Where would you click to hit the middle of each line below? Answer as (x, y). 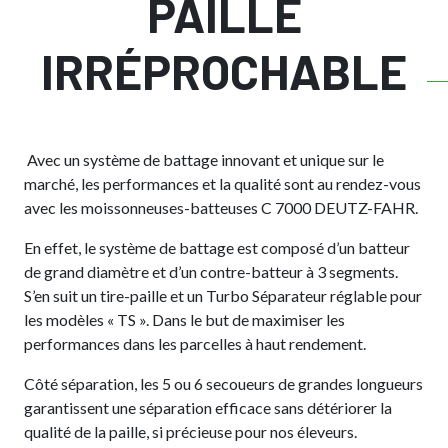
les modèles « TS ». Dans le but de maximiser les (184, 319)
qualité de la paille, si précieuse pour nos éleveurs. (190, 431)
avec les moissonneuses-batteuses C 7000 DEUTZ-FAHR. (221, 207)
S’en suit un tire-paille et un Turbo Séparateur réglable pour (223, 295)
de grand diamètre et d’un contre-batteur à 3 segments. (211, 271)
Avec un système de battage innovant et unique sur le (205, 159)
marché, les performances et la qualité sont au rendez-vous (222, 183)
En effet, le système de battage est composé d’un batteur (217, 247)
